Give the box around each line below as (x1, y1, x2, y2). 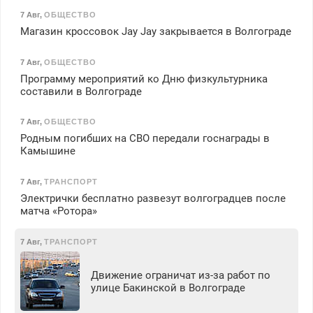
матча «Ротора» (20, 204, 97, 217)
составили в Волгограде (20, 85, 142, 98)
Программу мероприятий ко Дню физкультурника (20, 72, 268, 85)
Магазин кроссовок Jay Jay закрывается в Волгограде (20, 24, 291, 38)
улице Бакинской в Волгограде (90, 281, 245, 294)
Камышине (20, 145, 75, 158)
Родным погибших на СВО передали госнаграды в (20, 132, 270, 145)
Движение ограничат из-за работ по (90, 268, 270, 282)
